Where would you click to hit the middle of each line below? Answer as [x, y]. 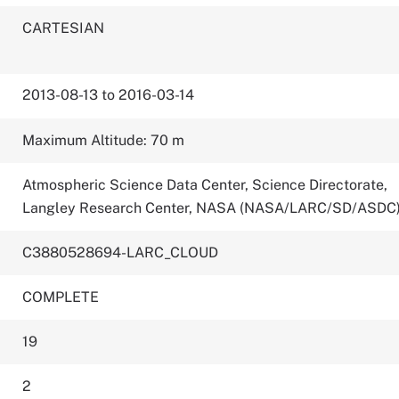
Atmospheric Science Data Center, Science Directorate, [205, 185]
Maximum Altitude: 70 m [104, 140]
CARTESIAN [64, 28]
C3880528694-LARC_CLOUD [121, 252]
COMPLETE [61, 297]
